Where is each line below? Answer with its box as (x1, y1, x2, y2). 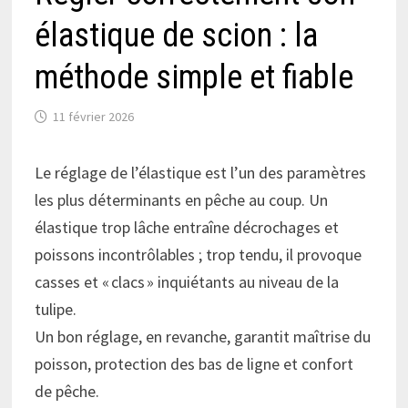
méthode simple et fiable (34, 58, 353, 97)
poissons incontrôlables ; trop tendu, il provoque (34, 244, 362, 266)
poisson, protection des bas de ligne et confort (34, 353, 353, 375)
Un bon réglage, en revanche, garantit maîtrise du (34, 326, 371, 348)
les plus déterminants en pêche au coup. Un (34, 189, 328, 211)
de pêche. (34, 381, 99, 403)
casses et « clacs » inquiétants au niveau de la (34, 271, 339, 293)
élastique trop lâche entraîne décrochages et (34, 217, 339, 239)
